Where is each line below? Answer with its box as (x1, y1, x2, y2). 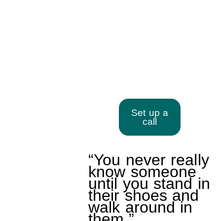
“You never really (88, 151, 209, 169)
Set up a (131, 107, 168, 118)
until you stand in (88, 175, 210, 193)
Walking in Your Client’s (10, 50, 195, 68)
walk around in (88, 198, 193, 217)
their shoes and (88, 186, 199, 205)
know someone (88, 163, 197, 181)
